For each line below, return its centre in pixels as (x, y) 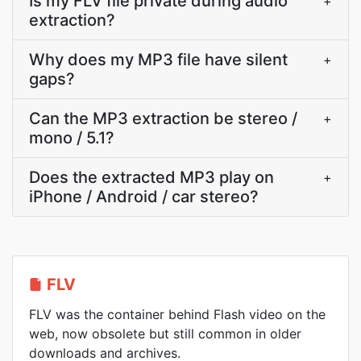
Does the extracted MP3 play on (151, 177)
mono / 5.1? (72, 138)
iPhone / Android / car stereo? (144, 197)
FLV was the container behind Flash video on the (177, 314)
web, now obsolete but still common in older (165, 334)
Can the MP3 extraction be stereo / (163, 118)
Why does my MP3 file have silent (158, 60)
